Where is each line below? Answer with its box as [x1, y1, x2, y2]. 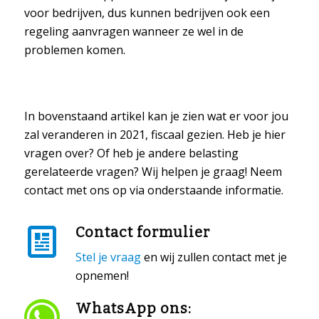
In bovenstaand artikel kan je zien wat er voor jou [23, 108, 288, 124]
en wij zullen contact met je [140, 249, 287, 265]
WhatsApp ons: [75, 299, 192, 317]
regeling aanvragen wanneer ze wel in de [23, 23, 244, 39]
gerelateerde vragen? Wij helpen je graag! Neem [23, 163, 282, 179]
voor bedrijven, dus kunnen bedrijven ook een [23, 4, 270, 21]
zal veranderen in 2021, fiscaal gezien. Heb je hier [23, 126, 286, 142]
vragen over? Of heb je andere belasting [23, 145, 239, 161]
